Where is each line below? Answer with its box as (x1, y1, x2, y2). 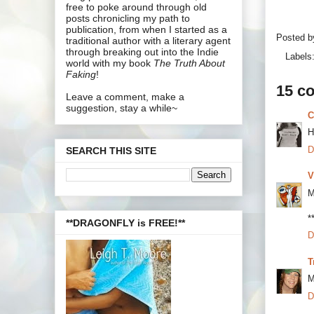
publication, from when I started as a (66, 23, 227, 35)
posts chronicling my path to (66, 12, 190, 24)
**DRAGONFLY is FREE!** (66, 217, 185, 228)
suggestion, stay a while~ (66, 102, 177, 114)
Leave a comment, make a (66, 90, 184, 102)
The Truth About (153, 57, 225, 69)
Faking (66, 68, 96, 80)
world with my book (66, 57, 153, 69)
